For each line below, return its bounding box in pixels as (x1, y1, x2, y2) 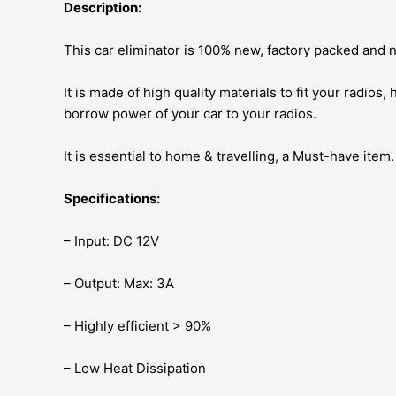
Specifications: (64, 190, 160, 208)
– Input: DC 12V (64, 232, 159, 250)
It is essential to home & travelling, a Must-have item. (64, 148, 394, 165)
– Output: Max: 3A (64, 275, 174, 293)
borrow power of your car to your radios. (64, 105, 316, 123)
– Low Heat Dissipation (64, 360, 206, 377)
